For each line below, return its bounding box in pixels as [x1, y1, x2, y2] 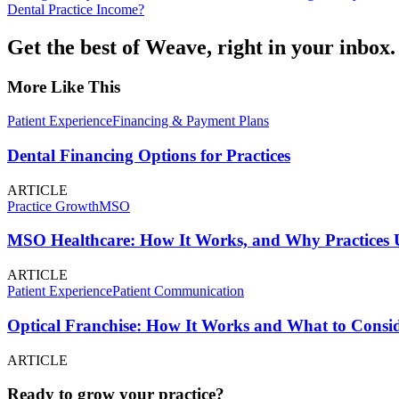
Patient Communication [112, 283, 244, 299]
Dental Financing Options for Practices [7, 145, 290, 165]
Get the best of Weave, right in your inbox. [7, 35, 395, 59]
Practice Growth [7, 198, 99, 214]
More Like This [7, 77, 120, 96]
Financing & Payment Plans [112, 113, 269, 129]
